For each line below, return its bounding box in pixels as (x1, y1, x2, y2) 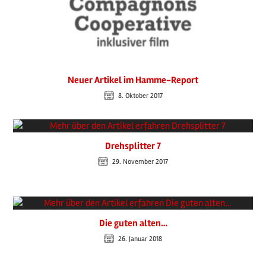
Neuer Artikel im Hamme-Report (68, 74, 198, 86)
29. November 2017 (112, 157, 168, 166)
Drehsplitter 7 (105, 140, 161, 152)
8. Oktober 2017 (118, 91, 163, 100)
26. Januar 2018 (118, 234, 162, 243)
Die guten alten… (99, 217, 167, 229)
